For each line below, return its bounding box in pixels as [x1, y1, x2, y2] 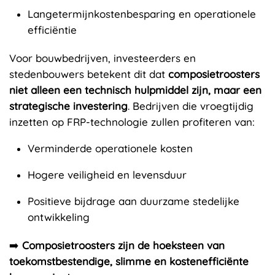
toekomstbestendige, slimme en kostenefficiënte [9, 254, 249, 268]
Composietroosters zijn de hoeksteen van [22, 238, 225, 252]
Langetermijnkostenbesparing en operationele [28, 7, 256, 20]
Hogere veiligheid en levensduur [28, 168, 187, 181]
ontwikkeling [28, 210, 90, 223]
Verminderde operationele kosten [28, 141, 193, 155]
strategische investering [9, 99, 128, 112]
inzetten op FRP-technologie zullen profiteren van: [9, 115, 255, 128]
